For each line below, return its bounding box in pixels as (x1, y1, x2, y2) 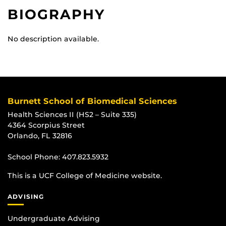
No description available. (8, 34, 99, 44)
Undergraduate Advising (8, 213, 100, 223)
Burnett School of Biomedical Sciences (8, 96, 177, 106)
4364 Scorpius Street (8, 121, 85, 130)
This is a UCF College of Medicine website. (8, 171, 162, 181)
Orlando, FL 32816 (8, 131, 72, 141)
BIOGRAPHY (8, 6, 106, 23)
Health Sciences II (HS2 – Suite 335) (8, 110, 137, 120)
